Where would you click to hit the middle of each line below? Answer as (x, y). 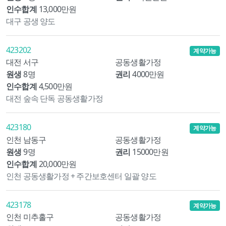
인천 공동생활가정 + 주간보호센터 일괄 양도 (81, 176)
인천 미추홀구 (30, 217)
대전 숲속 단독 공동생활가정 (54, 99)
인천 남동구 (26, 139)
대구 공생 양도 (31, 21)
